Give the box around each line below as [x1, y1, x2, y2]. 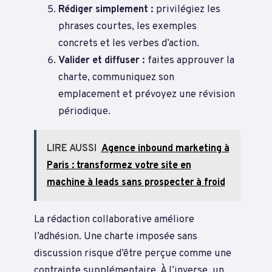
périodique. [58, 104, 110, 118]
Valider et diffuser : [58, 53, 145, 67]
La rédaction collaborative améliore [34, 212, 194, 226]
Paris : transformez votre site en [46, 159, 191, 172]
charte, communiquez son [58, 70, 174, 84]
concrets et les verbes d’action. [58, 36, 199, 50]
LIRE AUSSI [46, 142, 97, 155]
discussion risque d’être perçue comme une [34, 246, 231, 260]
